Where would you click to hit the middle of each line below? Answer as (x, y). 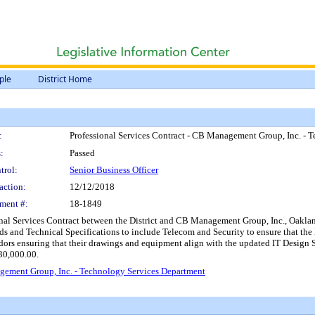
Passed (82, 153)
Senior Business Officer (114, 170)
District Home (65, 79)
